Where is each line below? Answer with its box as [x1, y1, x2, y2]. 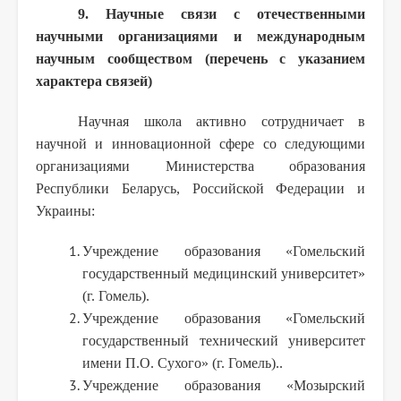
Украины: [36, 202, 95, 218]
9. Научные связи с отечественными [78, 5, 365, 21]
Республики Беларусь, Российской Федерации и [36, 180, 365, 196]
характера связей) [36, 73, 152, 89]
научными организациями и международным [36, 28, 365, 44]
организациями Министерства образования [36, 158, 365, 174]
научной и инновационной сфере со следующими [36, 135, 365, 151]
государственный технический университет [82, 332, 365, 348]
